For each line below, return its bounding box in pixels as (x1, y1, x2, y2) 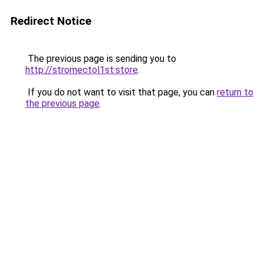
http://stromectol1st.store (25, 64, 138, 75)
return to (217, 87, 253, 98)
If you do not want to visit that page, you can (25, 87, 217, 98)
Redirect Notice (11, 14, 91, 28)
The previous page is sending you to (25, 53, 176, 64)
